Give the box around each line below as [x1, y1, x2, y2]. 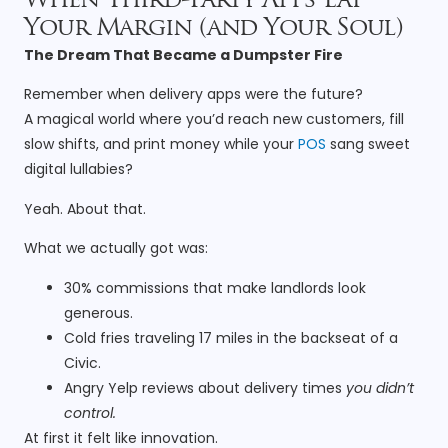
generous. [64, 302, 133, 323]
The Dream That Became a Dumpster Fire [24, 45, 343, 65]
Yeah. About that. [24, 198, 146, 219]
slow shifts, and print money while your [24, 134, 298, 155]
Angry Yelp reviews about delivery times [64, 377, 346, 398]
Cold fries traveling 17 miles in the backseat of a [64, 327, 398, 348]
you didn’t [346, 377, 414, 398]
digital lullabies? [24, 159, 133, 180]
